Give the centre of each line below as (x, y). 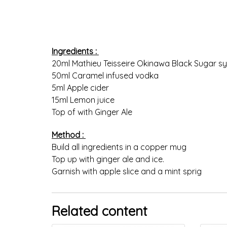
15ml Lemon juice (83, 100)
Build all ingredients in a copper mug (120, 147)
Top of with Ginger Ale (92, 112)
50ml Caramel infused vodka (105, 75)
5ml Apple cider (80, 87)
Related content (100, 211)
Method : (69, 135)
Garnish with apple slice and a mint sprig (127, 171)
